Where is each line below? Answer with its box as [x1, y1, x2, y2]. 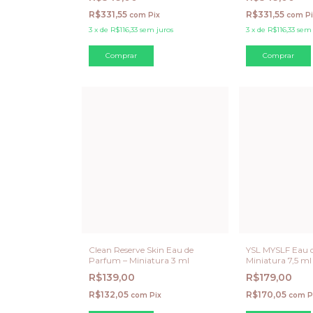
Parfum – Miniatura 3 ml [89, 254, 189, 265]
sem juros [140, 24, 173, 34]
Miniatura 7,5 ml [246, 254, 312, 265]
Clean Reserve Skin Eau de [89, 244, 194, 255]
